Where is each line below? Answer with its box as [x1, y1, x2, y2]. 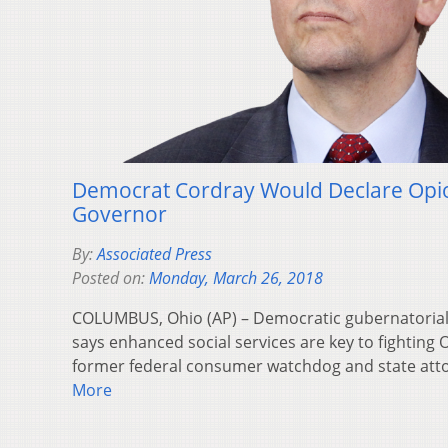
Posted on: [72, 267, 149, 290]
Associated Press [97, 243, 212, 266]
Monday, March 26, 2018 [149, 267, 323, 290]
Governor [72, 200, 167, 229]
